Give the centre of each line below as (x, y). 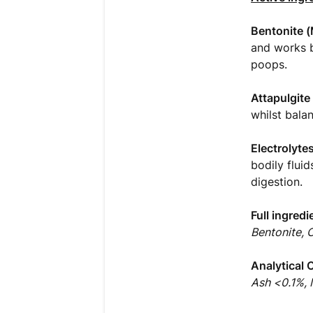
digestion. (277, 182)
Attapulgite (281, 98)
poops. (269, 64)
